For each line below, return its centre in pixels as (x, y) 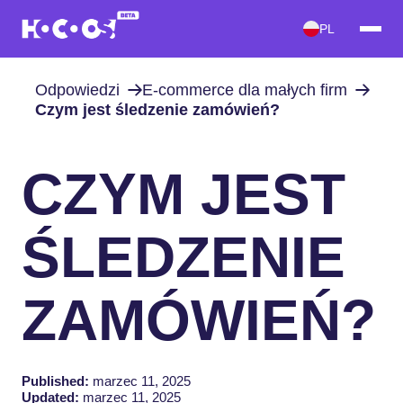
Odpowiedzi (77, 90)
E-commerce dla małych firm (244, 90)
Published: (55, 381)
